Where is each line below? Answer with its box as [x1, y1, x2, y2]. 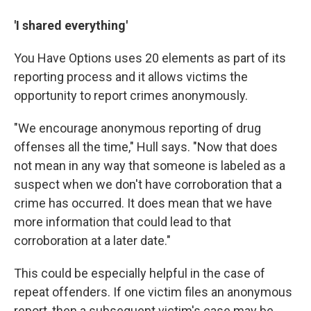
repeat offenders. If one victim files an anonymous [14, 285, 292, 300]
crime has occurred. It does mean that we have [14, 196, 272, 211]
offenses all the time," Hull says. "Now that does [14, 140, 278, 155]
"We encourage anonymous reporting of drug [14, 121, 261, 136]
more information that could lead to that [14, 215, 231, 230]
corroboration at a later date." [14, 233, 171, 249]
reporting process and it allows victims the [14, 69, 248, 85]
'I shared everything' [14, 18, 128, 33]
